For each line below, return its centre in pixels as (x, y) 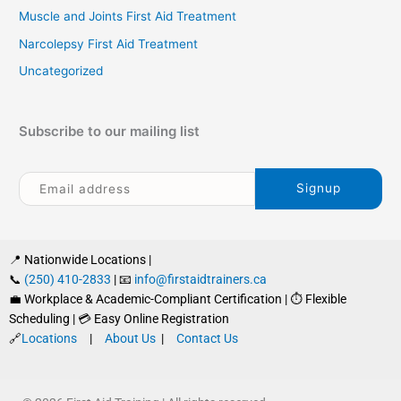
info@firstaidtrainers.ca (200, 280)
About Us (132, 339)
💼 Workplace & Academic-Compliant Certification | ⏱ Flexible (178, 299)
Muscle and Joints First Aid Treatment (128, 17)
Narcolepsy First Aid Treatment (109, 43)
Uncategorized (61, 71)
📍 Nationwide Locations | (80, 260)
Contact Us (207, 339)
